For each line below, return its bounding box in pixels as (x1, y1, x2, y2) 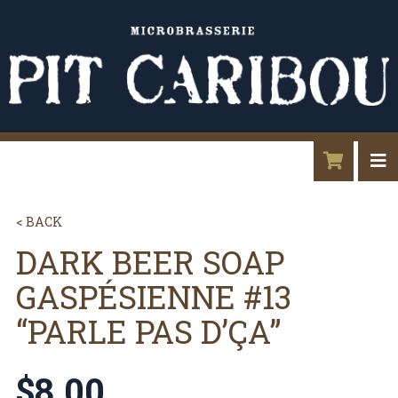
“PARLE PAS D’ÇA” (15, 310, 281, 354)
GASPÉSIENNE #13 (15, 275, 291, 319)
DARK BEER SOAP (15, 241, 284, 284)
